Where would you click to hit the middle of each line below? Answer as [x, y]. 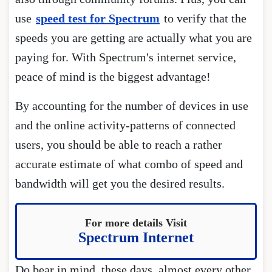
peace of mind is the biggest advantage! [114, 76]
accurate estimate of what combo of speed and [129, 164]
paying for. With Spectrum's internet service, [126, 57]
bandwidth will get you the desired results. [120, 183]
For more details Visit [136, 223]
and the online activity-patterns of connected [125, 125]
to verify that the [204, 18]
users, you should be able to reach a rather [119, 144]
